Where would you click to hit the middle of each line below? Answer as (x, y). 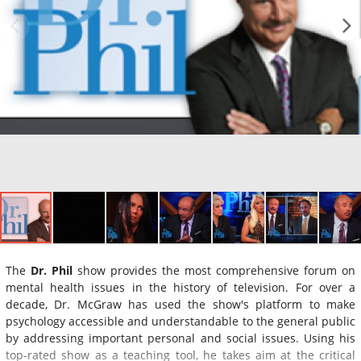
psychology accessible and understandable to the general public (180, 321)
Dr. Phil (52, 270)
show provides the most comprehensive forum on (214, 270)
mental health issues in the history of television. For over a (180, 287)
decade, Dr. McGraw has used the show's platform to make (180, 304)
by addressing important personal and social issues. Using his (180, 338)
